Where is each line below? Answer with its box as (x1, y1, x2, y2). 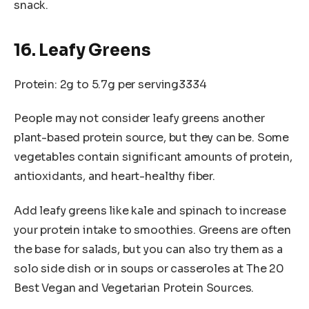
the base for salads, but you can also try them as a (14, 241, 283, 257)
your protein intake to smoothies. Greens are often (14, 222, 291, 237)
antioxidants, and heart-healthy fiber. (14, 169, 215, 184)
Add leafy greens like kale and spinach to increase (14, 203, 286, 218)
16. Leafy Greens (14, 39, 151, 61)
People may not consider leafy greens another (14, 111, 265, 126)
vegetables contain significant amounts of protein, (14, 150, 292, 165)
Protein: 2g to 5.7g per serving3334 (14, 77, 207, 92)
